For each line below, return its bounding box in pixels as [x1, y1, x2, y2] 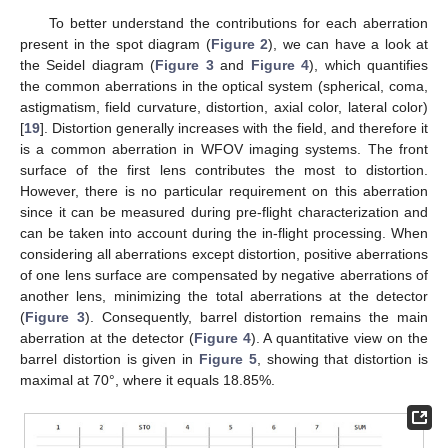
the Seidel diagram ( [20, 57, 156, 74]
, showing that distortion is [256, 351, 429, 368]
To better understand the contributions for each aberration [48, 15, 428, 32]
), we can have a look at [268, 36, 428, 53]
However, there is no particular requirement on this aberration [20, 183, 428, 200]
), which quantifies [309, 57, 429, 74]
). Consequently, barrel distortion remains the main [84, 309, 429, 326]
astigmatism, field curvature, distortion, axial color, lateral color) [20, 99, 428, 116]
